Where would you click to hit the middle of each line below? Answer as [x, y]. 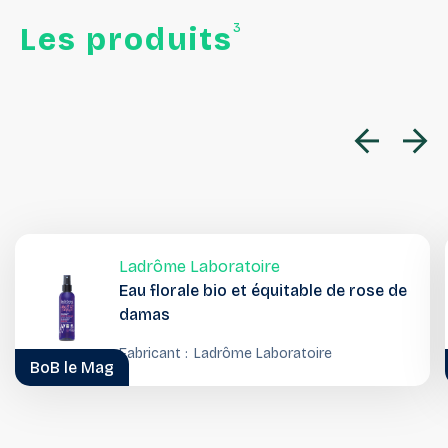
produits [159, 40]
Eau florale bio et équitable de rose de [262, 290]
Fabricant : [153, 353]
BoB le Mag [72, 368]
